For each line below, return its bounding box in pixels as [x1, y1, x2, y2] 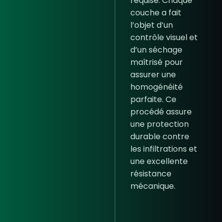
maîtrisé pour [130, 56, 183, 68]
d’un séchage [130, 44, 182, 55]
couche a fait [130, 7, 181, 18]
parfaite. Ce [130, 94, 176, 105]
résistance [130, 168, 171, 179]
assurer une [130, 69, 176, 80]
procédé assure [130, 106, 192, 117]
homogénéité [130, 81, 183, 93]
